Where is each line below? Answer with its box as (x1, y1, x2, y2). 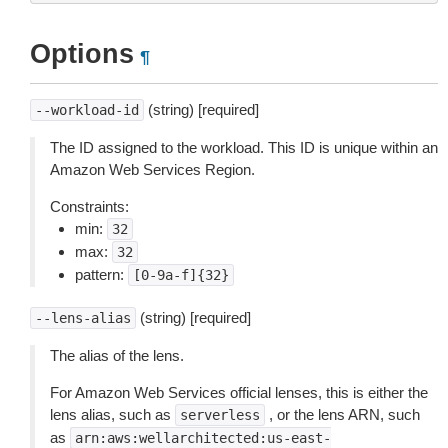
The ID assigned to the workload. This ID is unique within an (50, 139, 438, 156)
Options (30, 39, 134, 69)
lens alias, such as (50, 406, 175, 423)
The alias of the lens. (50, 347, 184, 364)
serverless (180, 407, 260, 423)
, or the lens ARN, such (265, 406, 420, 423)
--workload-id (35, 102, 139, 118)
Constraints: (50, 198, 129, 215)
